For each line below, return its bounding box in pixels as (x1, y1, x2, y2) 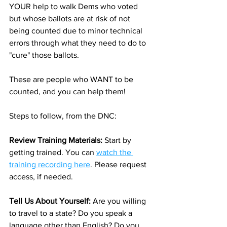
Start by (104, 136, 133, 144)
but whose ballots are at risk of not (9, 14, 132, 23)
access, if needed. (9, 172, 75, 181)
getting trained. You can (9, 148, 96, 157)
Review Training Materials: (9, 136, 104, 144)
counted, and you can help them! (9, 87, 126, 96)
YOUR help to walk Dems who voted (9, 2, 140, 11)
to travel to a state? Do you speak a (9, 209, 134, 217)
